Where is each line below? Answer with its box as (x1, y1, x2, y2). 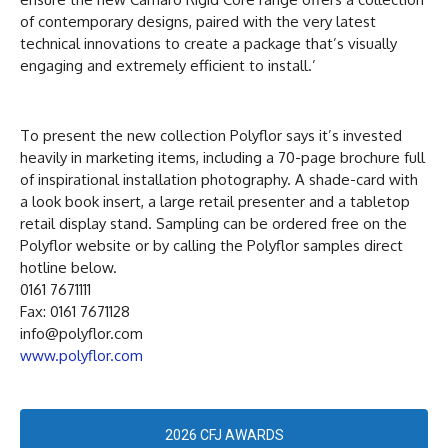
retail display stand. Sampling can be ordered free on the (20, 213, 407, 233)
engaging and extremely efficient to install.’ (20, 55, 316, 75)
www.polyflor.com (20, 345, 143, 365)
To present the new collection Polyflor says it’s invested (20, 125, 402, 145)
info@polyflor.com (20, 323, 143, 343)
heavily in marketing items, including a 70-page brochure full (20, 147, 425, 167)
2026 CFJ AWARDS (164, 427, 284, 444)
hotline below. (20, 257, 117, 277)
